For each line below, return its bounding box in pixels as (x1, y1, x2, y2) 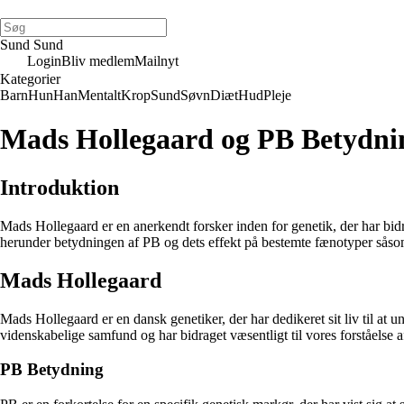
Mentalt (78, 87, 121, 103)
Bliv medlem (61, 53, 134, 69)
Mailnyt (134, 53, 179, 69)
